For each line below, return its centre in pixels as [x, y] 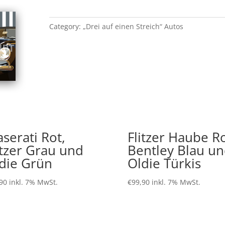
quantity [63, 56]
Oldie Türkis [164, 163]
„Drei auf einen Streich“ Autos [133, 26]
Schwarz [63, 44]
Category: [66, 26]
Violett [60, 10]
